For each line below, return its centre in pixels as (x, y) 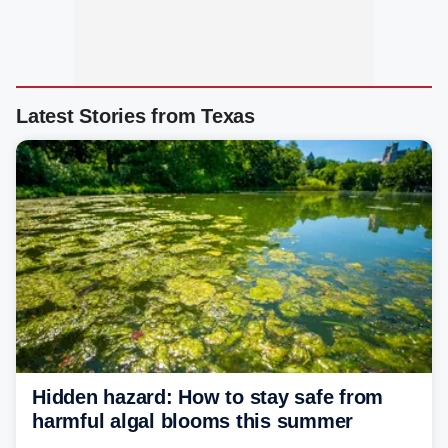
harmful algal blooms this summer (192, 420)
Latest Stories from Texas (135, 116)
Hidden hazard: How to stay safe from (207, 396)
